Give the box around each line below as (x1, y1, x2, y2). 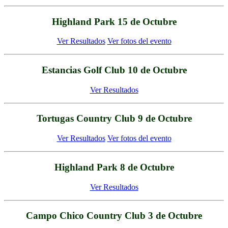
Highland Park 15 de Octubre (51, 16, 177, 27)
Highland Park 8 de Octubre (54, 161, 174, 173)
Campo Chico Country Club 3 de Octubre (26, 210, 202, 221)
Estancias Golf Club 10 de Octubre (41, 64, 187, 75)
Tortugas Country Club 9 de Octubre (36, 113, 192, 124)
